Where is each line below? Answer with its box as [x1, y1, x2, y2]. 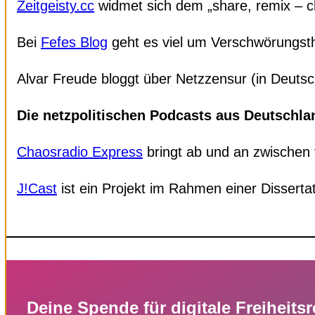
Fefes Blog [41, 34, 108, 50]
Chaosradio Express [17, 143, 143, 160]
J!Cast [17, 180, 57, 196]
